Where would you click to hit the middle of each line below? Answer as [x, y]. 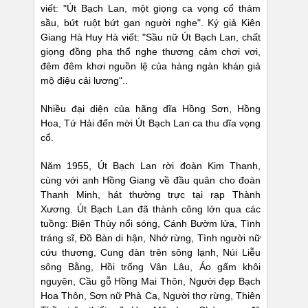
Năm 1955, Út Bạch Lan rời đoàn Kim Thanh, [151, 166]
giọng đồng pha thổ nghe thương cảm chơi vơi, [151, 52]
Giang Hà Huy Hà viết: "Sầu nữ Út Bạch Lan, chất [151, 37]
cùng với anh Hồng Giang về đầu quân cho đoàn [151, 180]
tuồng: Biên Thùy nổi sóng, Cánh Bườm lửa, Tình [151, 224]
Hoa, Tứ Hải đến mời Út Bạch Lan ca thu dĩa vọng [151, 123]
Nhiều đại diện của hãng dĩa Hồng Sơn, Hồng [151, 109]
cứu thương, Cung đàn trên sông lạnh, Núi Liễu [151, 253]
